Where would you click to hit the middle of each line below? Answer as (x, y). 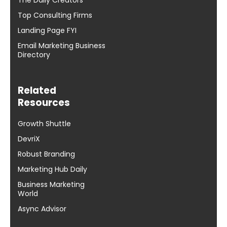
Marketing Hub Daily (52, 169)
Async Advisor (42, 209)
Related (37, 90)
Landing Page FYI (47, 30)
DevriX (29, 139)
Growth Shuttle (44, 123)
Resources (44, 102)
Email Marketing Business (62, 45)
